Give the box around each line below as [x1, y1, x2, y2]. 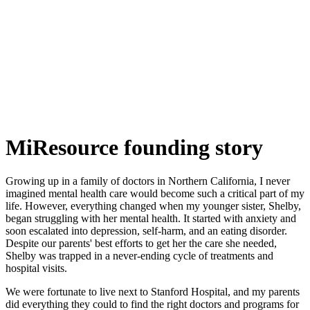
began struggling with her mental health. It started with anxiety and [6, 212, 296, 225]
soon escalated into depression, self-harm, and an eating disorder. [6, 225, 287, 237]
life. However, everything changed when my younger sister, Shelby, [6, 200, 301, 212]
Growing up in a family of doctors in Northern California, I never [6, 175, 290, 188]
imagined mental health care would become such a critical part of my [6, 188, 304, 200]
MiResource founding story [6, 134, 263, 160]
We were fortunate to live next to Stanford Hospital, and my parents [6, 286, 300, 298]
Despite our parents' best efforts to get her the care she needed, [6, 237, 277, 250]
